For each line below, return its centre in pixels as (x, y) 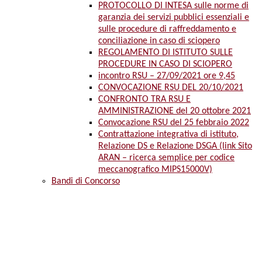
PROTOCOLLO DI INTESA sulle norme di (173, 6)
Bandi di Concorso (86, 182)
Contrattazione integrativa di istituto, (168, 135)
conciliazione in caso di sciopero (159, 41)
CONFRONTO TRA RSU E (144, 100)
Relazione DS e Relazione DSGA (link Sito (175, 146)
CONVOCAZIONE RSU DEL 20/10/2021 (171, 88)
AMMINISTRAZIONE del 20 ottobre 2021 (175, 111)
